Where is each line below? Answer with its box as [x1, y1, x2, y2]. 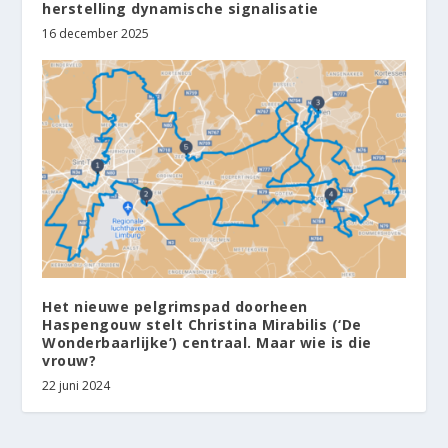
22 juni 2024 [42, 376, 111, 394]
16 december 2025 [42, 24, 150, 42]
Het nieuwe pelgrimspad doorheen [42, 296, 308, 316]
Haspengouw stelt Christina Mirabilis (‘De [42, 314, 362, 334]
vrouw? [42, 350, 97, 370]
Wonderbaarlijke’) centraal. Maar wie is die [42, 332, 372, 352]
